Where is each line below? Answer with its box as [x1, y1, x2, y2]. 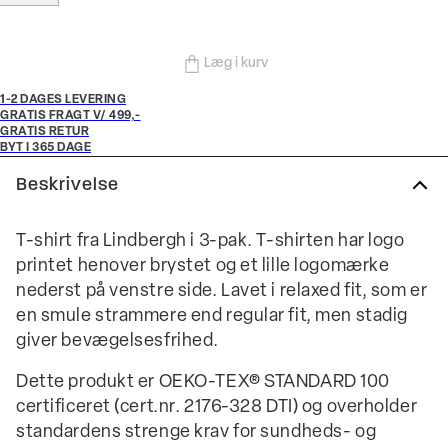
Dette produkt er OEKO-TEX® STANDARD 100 [16, 373, 390, 392]
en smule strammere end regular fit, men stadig [16, 307, 408, 326]
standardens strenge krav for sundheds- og [16, 423, 377, 442]
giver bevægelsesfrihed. [16, 332, 219, 351]
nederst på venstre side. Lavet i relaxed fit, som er [16, 282, 428, 301]
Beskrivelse [16, 175, 119, 195]
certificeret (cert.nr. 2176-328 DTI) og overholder [16, 398, 418, 417]
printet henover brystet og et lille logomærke [16, 257, 390, 276]
